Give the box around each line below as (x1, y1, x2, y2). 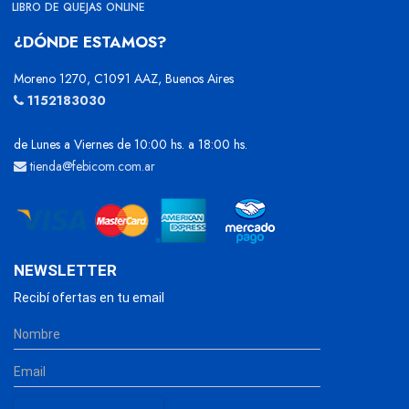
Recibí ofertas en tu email (14, 289, 164, 305)
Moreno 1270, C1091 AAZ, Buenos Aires (14, 68, 234, 88)
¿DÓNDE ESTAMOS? (14, 30, 167, 53)
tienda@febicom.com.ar (26, 156, 155, 175)
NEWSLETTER (14, 260, 117, 279)
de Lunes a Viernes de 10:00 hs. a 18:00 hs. (14, 134, 247, 153)
